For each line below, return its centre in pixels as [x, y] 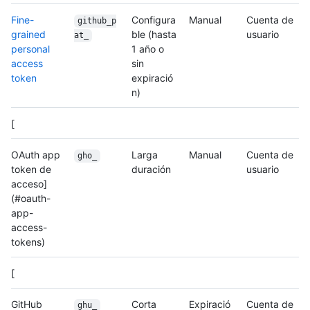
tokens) [28, 242]
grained [28, 35]
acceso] [29, 184]
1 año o [148, 49]
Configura [154, 20]
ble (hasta [154, 35]
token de [31, 170]
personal [30, 49]
